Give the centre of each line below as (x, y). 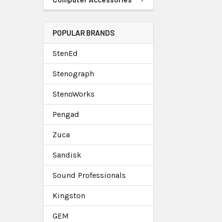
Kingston (69, 195)
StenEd (65, 53)
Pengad (66, 114)
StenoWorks (74, 94)
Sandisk (67, 155)
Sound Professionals (89, 175)
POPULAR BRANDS (83, 32)
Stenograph (73, 73)
